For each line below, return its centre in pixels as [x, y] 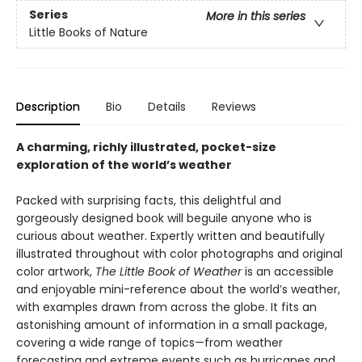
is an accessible [289, 271]
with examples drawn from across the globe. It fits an [166, 307]
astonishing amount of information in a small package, [172, 324]
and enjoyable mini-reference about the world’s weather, [178, 289]
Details [167, 106]
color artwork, [56, 271]
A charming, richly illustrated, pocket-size [146, 147]
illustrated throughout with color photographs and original [179, 253]
